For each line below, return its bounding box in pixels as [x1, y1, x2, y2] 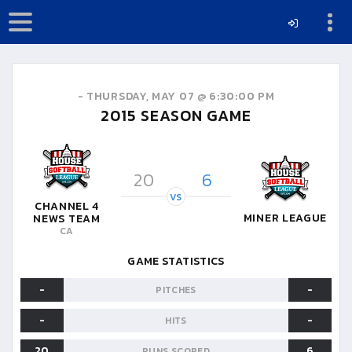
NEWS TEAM [33, 210, 101, 227]
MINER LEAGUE [243, 209, 328, 226]
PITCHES [156, 282, 196, 297]
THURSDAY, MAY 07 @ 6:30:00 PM [86, 88, 275, 104]
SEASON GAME [137, 104, 251, 127]
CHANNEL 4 [34, 197, 100, 214]
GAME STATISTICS [127, 252, 225, 269]
